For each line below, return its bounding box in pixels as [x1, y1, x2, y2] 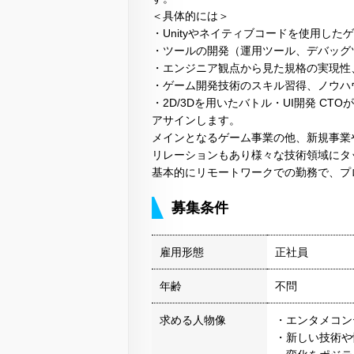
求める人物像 [160, 314, 226, 327]
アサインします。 [152, 114, 240, 127]
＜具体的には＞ [152, 9, 229, 23]
